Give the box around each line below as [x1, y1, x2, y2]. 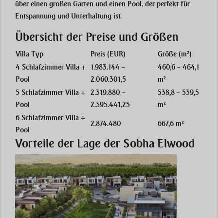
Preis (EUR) [91, 50, 125, 59]
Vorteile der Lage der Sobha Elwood [15, 137, 195, 151]
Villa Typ [16, 50, 43, 59]
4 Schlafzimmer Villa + [16, 63, 86, 72]
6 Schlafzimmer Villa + [16, 113, 85, 123]
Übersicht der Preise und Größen [15, 30, 179, 44]
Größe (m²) [158, 50, 191, 59]
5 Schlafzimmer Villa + [16, 88, 85, 97]
